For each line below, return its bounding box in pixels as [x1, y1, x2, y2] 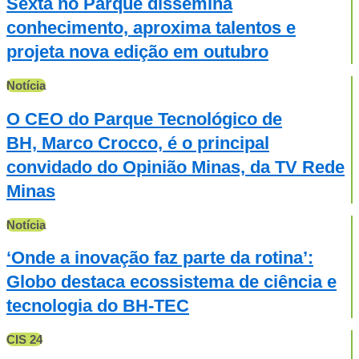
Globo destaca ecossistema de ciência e [6, 272, 337, 292]
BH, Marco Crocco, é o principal [6, 132, 269, 153]
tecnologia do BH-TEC [6, 296, 189, 317]
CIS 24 [6, 333, 42, 347]
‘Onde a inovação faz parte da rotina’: [6, 248, 313, 268]
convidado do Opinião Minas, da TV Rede [6, 156, 345, 177]
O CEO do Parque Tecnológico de [6, 108, 282, 129]
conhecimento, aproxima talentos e [6, 18, 296, 38]
